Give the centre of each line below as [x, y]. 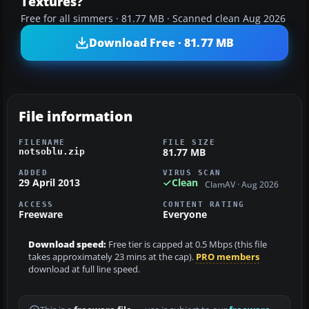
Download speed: [67, 244]
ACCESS [36, 204]
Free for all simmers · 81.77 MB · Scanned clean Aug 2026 [153, 19]
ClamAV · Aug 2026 [242, 184]
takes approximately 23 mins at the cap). [112, 257]
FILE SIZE [189, 142]
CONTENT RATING [204, 204]
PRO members [228, 257]
